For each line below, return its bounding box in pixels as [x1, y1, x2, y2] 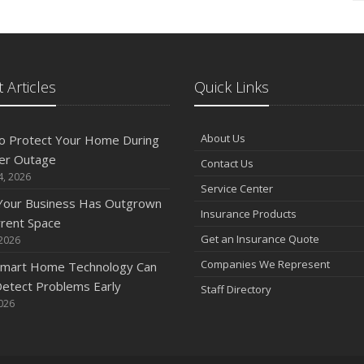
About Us [201, 131, 245, 145]
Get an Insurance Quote [201, 232, 319, 246]
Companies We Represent [201, 257, 330, 271]
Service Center [201, 181, 273, 196]
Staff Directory [201, 282, 271, 297]
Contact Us [201, 156, 253, 171]
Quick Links [194, 77, 269, 97]
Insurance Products [201, 206, 297, 221]
